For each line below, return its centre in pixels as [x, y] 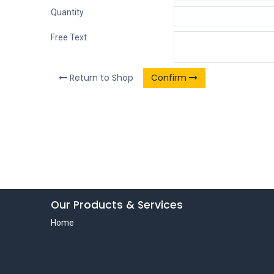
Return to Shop [100, 78]
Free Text [68, 37]
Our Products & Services [117, 205]
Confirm [170, 78]
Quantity [67, 12]
